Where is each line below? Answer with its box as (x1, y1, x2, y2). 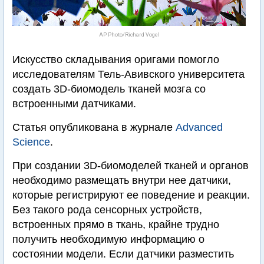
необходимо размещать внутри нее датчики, (12, 174, 231, 186)
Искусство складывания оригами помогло (12, 54, 219, 65)
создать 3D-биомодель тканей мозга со (12, 83, 206, 95)
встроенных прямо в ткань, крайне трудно (12, 219, 219, 230)
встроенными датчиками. (12, 98, 136, 110)
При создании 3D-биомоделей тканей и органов (12, 160, 249, 171)
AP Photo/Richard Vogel (98, 32, 160, 38)
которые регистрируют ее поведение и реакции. (12, 189, 250, 201)
